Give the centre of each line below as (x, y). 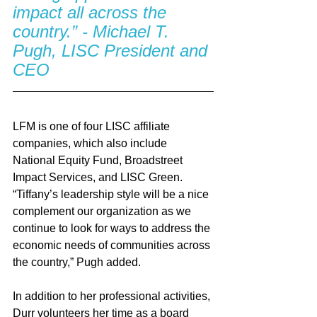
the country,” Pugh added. (80, 262)
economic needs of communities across (113, 245)
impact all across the (92, 12)
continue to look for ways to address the (113, 228)
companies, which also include (91, 143)
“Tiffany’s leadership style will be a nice (112, 194)
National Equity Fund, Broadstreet (99, 160)
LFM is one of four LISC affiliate (93, 126)
